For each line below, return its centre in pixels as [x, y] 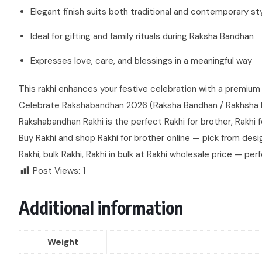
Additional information [101, 207]
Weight [63, 242]
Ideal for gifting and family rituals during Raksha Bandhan [142, 36]
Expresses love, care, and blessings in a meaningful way [141, 61]
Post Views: [56, 170]
